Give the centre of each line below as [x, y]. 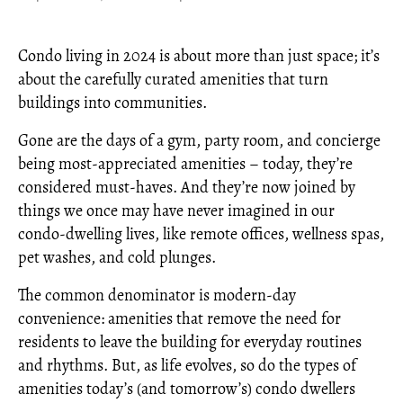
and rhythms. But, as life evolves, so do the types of [187, 365]
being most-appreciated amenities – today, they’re [185, 164]
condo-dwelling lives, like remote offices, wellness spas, [201, 234]
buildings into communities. [112, 103]
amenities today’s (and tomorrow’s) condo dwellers [187, 389]
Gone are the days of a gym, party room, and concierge [199, 140]
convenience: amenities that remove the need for [179, 318]
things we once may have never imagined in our [176, 210]
